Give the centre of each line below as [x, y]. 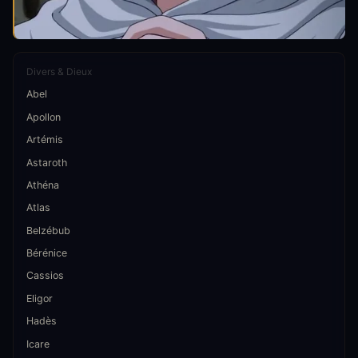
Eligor [40, 299]
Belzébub [48, 230]
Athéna [43, 185]
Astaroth [47, 162]
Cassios [45, 276]
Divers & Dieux [59, 72]
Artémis [45, 140]
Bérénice [47, 253]
